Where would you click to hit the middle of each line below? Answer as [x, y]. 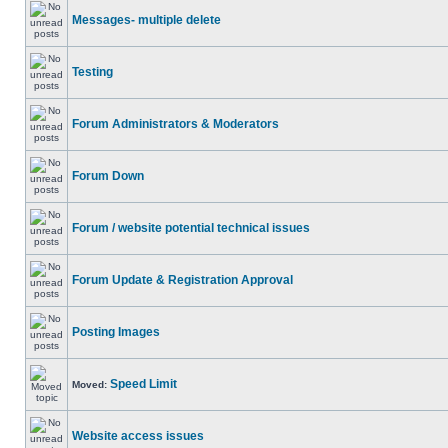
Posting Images [116, 332]
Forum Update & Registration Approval [182, 280]
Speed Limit [143, 384]
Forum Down [108, 176]
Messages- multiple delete [146, 20]
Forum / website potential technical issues [191, 228]
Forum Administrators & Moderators [175, 124]
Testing [92, 72]
